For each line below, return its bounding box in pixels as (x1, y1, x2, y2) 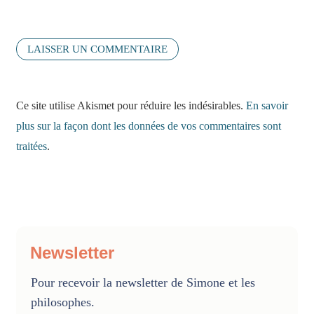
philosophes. (31, 294, 95, 309)
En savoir (246, 99, 288, 111)
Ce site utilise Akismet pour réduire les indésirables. (16, 99, 246, 111)
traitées (16, 139, 47, 152)
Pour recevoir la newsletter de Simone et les (31, 275, 255, 289)
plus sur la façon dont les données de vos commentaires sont (16, 119, 281, 132)
